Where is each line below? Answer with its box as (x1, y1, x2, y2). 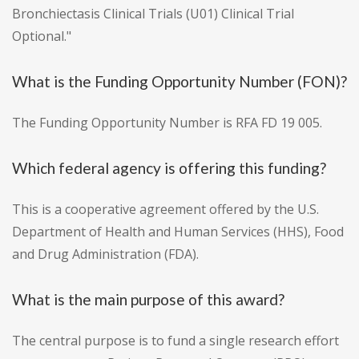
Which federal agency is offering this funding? (12, 159, 326, 178)
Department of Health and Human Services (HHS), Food (12, 223, 344, 241)
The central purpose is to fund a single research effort (12, 332, 339, 350)
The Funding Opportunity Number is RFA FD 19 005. (12, 114, 322, 132)
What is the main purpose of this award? (12, 290, 284, 309)
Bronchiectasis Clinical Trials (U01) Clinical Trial (12, 5, 294, 23)
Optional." (12, 27, 71, 46)
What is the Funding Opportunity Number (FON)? (12, 72, 347, 91)
